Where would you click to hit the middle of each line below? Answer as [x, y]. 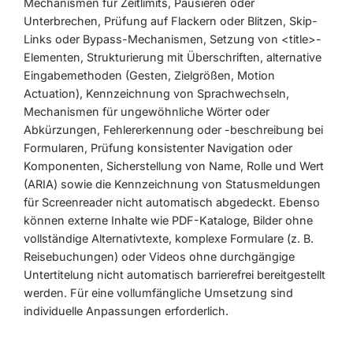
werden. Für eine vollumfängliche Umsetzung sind [158, 292]
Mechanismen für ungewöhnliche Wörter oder [147, 111]
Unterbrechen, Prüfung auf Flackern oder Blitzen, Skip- [171, 20]
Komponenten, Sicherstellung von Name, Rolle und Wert [174, 165]
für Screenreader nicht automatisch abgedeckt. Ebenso [172, 202]
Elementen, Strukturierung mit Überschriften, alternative [173, 57]
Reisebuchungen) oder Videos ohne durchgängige [159, 256]
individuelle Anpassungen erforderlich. [126, 310]
